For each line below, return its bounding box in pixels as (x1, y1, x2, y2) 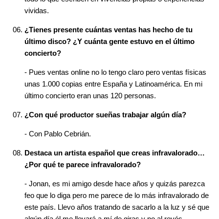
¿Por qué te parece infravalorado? (24, 160, 141, 169)
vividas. (24, 6, 49, 15)
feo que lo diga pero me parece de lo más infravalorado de (24, 191, 209, 200)
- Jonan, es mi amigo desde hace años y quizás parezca (24, 179, 205, 188)
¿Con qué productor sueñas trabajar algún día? (24, 110, 186, 119)
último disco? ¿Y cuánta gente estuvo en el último (24, 37, 195, 46)
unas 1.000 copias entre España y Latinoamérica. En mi (24, 80, 202, 88)
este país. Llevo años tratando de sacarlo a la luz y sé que (24, 203, 209, 212)
